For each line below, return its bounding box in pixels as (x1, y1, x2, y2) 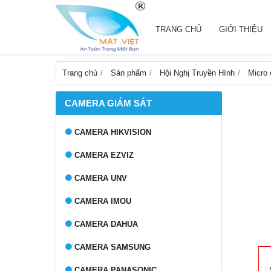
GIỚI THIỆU (219, 25, 263, 34)
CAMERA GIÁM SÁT (65, 98, 152, 108)
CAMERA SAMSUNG (74, 243, 151, 252)
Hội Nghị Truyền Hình (160, 68, 235, 77)
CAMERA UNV (74, 174, 127, 183)
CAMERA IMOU (74, 197, 131, 206)
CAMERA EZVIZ (74, 151, 134, 160)
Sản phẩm (111, 68, 146, 77)
